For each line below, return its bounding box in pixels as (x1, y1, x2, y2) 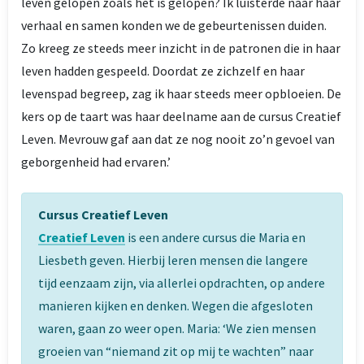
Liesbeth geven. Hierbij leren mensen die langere (38, 251, 308, 268)
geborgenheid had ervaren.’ (21, 153, 171, 170)
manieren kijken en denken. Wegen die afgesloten (38, 297, 313, 314)
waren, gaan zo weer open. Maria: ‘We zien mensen (38, 319, 316, 336)
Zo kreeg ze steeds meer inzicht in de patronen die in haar (21, 39, 340, 56)
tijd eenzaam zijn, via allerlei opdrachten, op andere (38, 274, 325, 291)
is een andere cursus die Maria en (125, 228, 305, 245)
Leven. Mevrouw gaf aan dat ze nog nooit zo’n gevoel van (21, 130, 335, 147)
